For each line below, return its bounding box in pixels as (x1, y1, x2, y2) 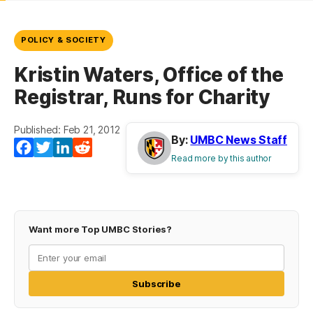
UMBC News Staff (190, 133, 287, 147)
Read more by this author (171, 153, 272, 164)
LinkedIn (73, 140, 115, 155)
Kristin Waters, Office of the (14, 63, 284, 87)
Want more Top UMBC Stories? (29, 224, 173, 235)
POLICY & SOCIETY (21, 35, 106, 45)
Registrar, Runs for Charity (14, 85, 270, 110)
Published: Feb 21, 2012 (14, 124, 120, 136)
